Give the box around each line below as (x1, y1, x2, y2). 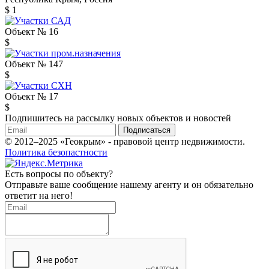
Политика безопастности (5, 147, 107, 157)
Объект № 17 (5, 91, 58, 101)
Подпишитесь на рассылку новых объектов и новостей (5, 112, 231, 123)
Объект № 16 (5, 26, 58, 37)
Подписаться (123, 125, 171, 134)
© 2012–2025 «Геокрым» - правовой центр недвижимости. (5, 136, 245, 147)
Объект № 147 (5, 58, 63, 69)
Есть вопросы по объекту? (5, 168, 113, 179)
